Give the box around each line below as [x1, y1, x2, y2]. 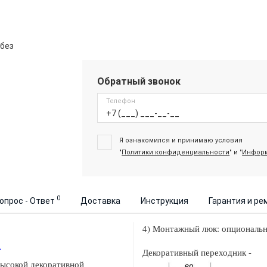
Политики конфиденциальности [122, 148, 230, 156]
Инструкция [141, 195, 189, 206]
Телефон [106, 97, 136, 105]
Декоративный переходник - [142, 246, 252, 258]
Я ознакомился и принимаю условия [119, 136, 243, 144]
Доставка [80, 195, 121, 206]
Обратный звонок [97, 75, 181, 87]
